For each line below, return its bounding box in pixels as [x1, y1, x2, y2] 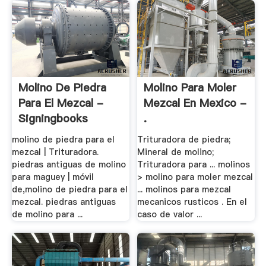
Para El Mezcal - [18, 96, 103, 111]
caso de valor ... [137, 208, 202, 221]
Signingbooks [18, 111, 88, 126]
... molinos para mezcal [137, 183, 232, 196]
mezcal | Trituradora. [11, 146, 99, 159]
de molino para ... [11, 208, 83, 221]
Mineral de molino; [137, 146, 214, 159]
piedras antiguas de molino [11, 159, 126, 171]
